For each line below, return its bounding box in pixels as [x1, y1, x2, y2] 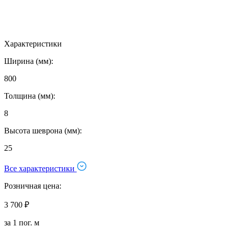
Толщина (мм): [4, 91, 55, 100]
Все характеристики [4, 164, 77, 173]
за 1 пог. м [4, 218, 39, 227]
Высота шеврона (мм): [4, 126, 82, 135]
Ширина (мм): [4, 56, 53, 65]
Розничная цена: [4, 181, 61, 190]
